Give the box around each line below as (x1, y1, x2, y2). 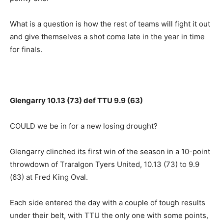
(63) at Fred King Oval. (10, 172, 88, 182)
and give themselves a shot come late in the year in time (10, 32, 205, 42)
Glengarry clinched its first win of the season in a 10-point (10, 147, 210, 157)
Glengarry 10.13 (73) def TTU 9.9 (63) (10, 96, 143, 106)
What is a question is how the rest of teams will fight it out (10, 19, 210, 29)
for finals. (10, 45, 42, 55)
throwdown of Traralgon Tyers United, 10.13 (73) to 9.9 (10, 160, 199, 169)
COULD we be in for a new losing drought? (10, 121, 158, 131)
